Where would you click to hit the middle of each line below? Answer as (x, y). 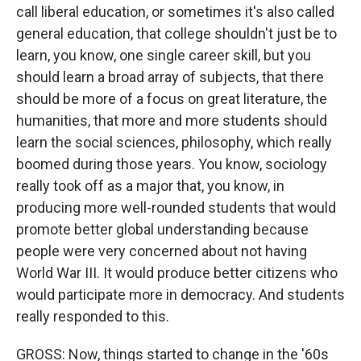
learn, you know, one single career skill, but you (164, 55)
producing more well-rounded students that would (176, 207)
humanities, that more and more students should (172, 120)
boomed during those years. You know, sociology (172, 164)
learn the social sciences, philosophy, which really (174, 142)
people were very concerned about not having (162, 251)
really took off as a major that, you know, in (150, 186)
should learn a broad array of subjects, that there (170, 77)
